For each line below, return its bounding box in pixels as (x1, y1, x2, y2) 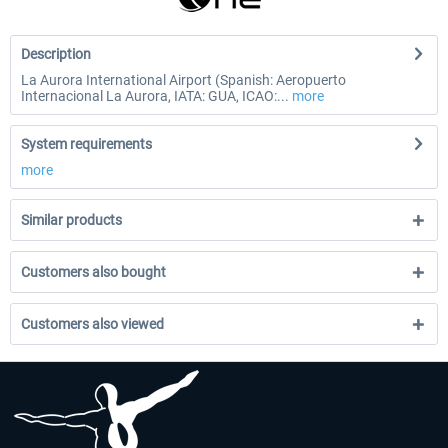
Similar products (21, 212, 122, 228)
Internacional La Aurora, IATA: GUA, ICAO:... (21, 88, 289, 104)
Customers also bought (21, 264, 166, 280)
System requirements (21, 136, 152, 152)
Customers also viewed (21, 316, 164, 332)
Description (21, 46, 91, 62)
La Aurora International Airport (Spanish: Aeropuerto (21, 72, 346, 88)
